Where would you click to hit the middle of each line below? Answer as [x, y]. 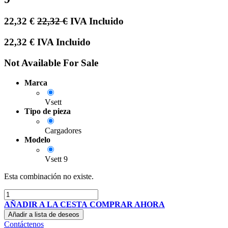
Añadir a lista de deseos [44, 214]
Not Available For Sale [51, 63]
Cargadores [63, 130]
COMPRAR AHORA [127, 204]
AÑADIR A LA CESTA [46, 204]
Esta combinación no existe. [49, 176]
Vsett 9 [56, 159]
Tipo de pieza [48, 111]
